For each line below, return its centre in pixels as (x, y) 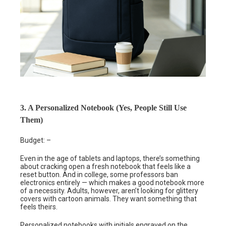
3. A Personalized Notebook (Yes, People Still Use (103, 107)
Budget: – (36, 140)
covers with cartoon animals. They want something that (108, 199)
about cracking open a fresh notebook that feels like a (105, 166)
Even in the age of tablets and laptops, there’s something (110, 158)
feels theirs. (39, 207)
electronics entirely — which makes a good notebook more (112, 182)
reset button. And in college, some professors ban (99, 174)
